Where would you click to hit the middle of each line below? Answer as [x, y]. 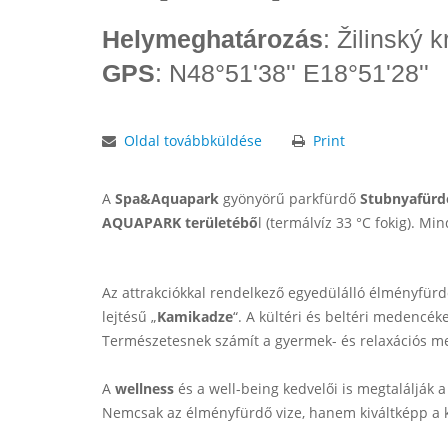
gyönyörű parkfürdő [289, 198]
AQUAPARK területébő [180, 222]
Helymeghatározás [212, 39]
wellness [144, 388]
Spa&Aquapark [167, 198]
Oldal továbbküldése [193, 140]
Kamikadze [195, 316]
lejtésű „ [129, 316]
